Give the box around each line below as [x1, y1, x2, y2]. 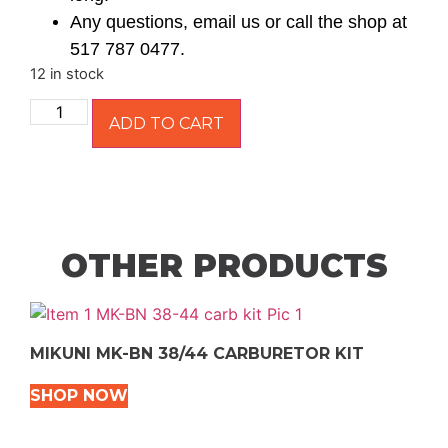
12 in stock [30, 65, 104, 83]
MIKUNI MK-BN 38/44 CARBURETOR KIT [30, 344, 364, 364]
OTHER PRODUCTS [60, 246, 388, 286]
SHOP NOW [30, 386, 128, 406]
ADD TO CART [109, 114, 225, 134]
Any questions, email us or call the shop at [70, 12, 407, 32]
